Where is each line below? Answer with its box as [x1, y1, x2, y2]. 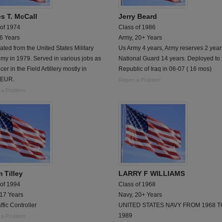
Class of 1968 [118, 181, 156, 188]
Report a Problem [118, 77, 161, 83]
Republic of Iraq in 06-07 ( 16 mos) [118, 65, 212, 73]
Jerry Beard [118, 12, 157, 21]
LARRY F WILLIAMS [118, 169, 185, 178]
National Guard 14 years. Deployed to [118, 55, 220, 62]
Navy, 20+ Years [118, 191, 162, 199]
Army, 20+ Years [118, 34, 162, 42]
